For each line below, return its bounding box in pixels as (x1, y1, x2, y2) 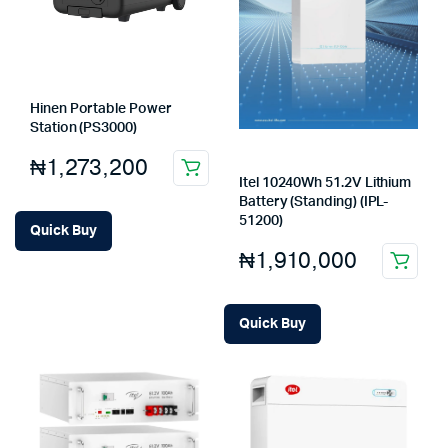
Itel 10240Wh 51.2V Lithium (239, 176, 412, 191)
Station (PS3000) (30, 121, 137, 135)
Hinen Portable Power (30, 102, 172, 116)
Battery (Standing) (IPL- (239, 195, 389, 210)
